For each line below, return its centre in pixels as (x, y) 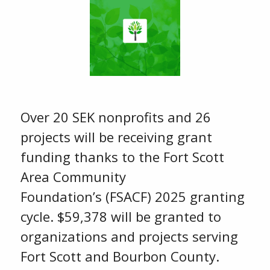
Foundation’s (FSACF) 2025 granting (132, 196)
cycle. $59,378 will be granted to (121, 216)
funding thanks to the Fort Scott (122, 157)
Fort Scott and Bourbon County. (121, 256)
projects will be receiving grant (116, 137)
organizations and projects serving (129, 236)
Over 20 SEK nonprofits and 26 (115, 117)
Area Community (73, 177)
